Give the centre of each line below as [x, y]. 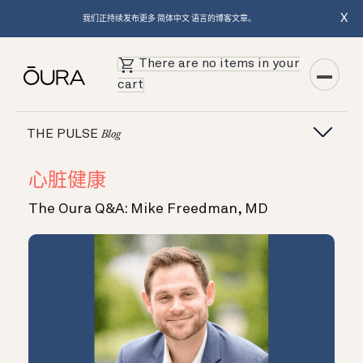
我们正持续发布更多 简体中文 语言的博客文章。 [169, 19]
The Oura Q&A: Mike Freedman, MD [148, 209]
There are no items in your [220, 64]
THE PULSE [64, 134]
